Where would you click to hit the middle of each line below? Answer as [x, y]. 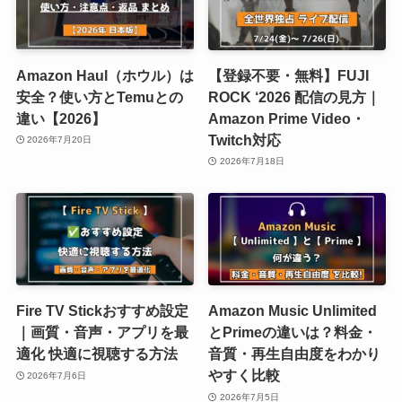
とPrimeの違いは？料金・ [293, 332]
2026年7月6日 [57, 375]
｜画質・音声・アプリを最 [102, 332]
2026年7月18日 [252, 162]
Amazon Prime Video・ [287, 118]
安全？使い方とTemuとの [99, 96]
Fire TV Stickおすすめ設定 [102, 311]
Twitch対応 [245, 140]
